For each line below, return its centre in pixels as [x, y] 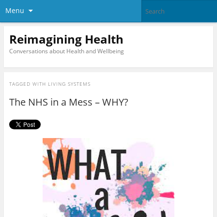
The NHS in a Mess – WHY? [69, 102]
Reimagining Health [66, 39]
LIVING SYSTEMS [69, 84]
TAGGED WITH [28, 84]
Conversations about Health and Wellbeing [66, 51]
